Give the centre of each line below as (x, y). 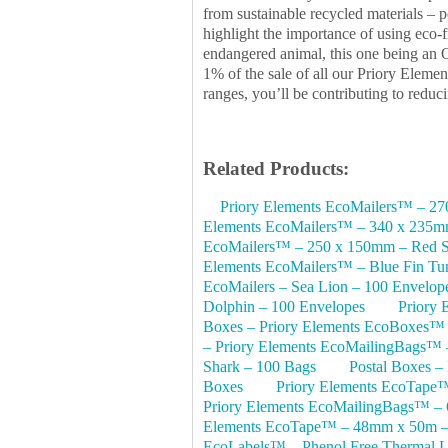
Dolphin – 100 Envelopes (284, 307)
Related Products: (276, 168)
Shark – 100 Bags (259, 367)
